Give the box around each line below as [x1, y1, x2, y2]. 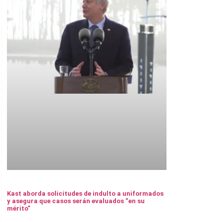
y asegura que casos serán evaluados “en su [7, 197, 145, 205]
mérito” [7, 205, 30, 213]
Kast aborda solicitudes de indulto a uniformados [7, 190, 164, 198]
